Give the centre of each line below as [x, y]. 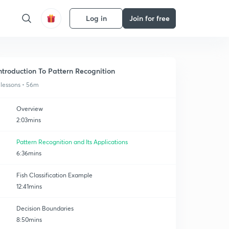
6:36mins [29, 153]
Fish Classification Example [54, 175]
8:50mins [29, 220]
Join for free [149, 18]
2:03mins [29, 120]
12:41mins [29, 186]
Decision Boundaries [45, 208]
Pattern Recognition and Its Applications [72, 142]
